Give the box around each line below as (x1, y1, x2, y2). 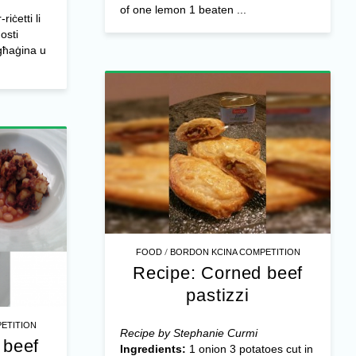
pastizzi (186, 284, 250, 305)
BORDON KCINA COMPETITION (169, 246, 300, 257)
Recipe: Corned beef (132, 262, 304, 283)
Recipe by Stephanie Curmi (119, 326, 257, 339)
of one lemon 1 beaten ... (119, 3, 246, 17)
